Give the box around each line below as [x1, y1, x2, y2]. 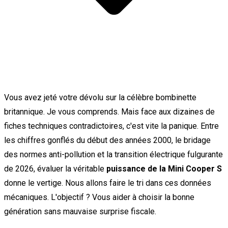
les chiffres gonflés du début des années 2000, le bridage [4, 135, 211, 145]
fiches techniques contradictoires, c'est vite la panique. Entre [4, 121, 219, 131]
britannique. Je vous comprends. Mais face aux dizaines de [4, 106, 215, 117]
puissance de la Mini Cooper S [106, 163, 222, 174]
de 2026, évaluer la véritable [4, 163, 106, 174]
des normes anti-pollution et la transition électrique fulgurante [4, 149, 223, 159]
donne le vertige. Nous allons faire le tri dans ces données [4, 178, 211, 188]
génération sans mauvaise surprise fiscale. [4, 206, 156, 216]
